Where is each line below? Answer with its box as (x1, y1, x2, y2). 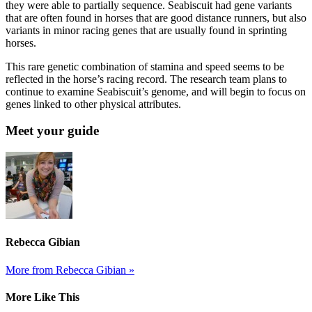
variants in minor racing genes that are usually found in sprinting (6, 24, 287, 36)
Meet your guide (6, 123, 99, 139)
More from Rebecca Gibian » (6, 263, 134, 276)
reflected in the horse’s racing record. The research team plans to (6, 72, 287, 85)
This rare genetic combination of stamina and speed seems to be (6, 60, 284, 72)
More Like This (6, 290, 79, 303)
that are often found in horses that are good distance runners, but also (6, 11, 306, 24)
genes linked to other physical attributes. (6, 97, 181, 110)
